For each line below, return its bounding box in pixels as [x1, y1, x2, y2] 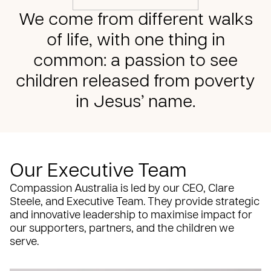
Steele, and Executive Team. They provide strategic [10, 197, 260, 207]
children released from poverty [16, 74, 255, 90]
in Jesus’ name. [76, 94, 195, 111]
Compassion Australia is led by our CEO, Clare [10, 183, 234, 194]
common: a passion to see [33, 53, 238, 70]
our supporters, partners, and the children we [10, 223, 234, 234]
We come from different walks [18, 12, 253, 28]
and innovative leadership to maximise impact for [10, 210, 252, 221]
